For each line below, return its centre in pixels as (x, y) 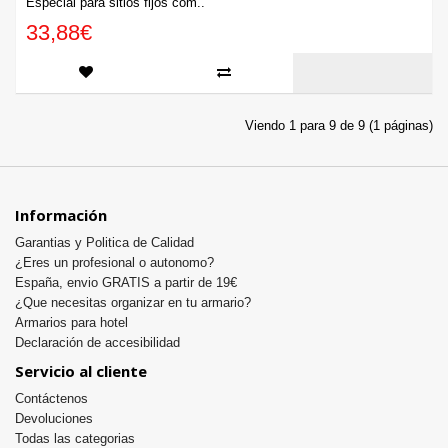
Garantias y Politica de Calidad (104, 243)
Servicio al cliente (81, 371)
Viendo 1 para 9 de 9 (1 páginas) (339, 126)
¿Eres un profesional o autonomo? (114, 263)
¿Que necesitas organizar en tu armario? (133, 303)
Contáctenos (51, 399)
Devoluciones (54, 419)
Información (61, 215)
